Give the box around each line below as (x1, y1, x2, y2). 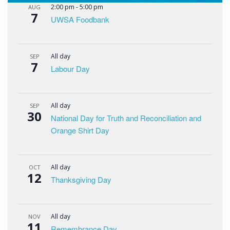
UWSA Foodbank (51, 14, 109, 25)
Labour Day (51, 63, 90, 74)
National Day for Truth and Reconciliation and (51, 112, 201, 123)
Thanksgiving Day (51, 174, 111, 185)
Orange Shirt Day (51, 125, 109, 136)
